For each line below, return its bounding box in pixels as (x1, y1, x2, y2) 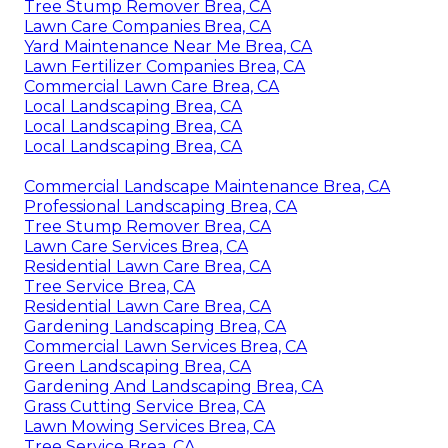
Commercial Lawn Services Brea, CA (24, 336, 307, 356)
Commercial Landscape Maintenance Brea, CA (24, 176, 390, 196)
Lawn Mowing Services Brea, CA (24, 416, 275, 436)
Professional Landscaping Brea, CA (24, 196, 297, 216)
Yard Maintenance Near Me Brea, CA (24, 36, 312, 56)
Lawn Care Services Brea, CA (24, 236, 248, 256)
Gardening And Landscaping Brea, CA (24, 376, 323, 396)
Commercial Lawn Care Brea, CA (24, 76, 279, 96)
